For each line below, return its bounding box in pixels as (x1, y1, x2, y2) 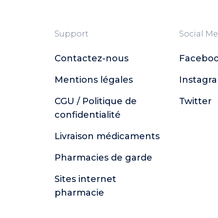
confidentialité (54, 109, 121, 120)
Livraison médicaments (54, 131, 160, 142)
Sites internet (54, 174, 116, 184)
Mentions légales (54, 74, 133, 85)
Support (54, 29, 89, 38)
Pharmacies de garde (54, 152, 152, 163)
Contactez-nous (54, 53, 128, 64)
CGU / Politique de (54, 96, 137, 107)
